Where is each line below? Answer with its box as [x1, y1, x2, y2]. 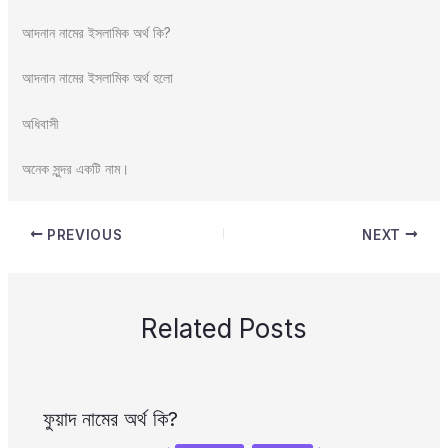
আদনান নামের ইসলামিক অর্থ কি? [21, 23, 171, 41]
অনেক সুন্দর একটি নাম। [21, 160, 129, 178]
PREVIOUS [43, 226, 123, 243]
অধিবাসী [21, 114, 59, 132]
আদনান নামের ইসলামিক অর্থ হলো [21, 69, 173, 87]
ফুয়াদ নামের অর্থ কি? [42, 407, 178, 432]
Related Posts [141, 313, 307, 345]
